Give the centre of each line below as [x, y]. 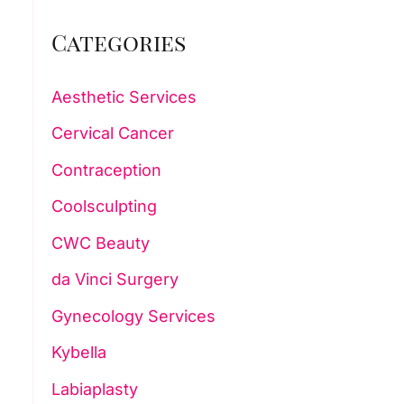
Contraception [106, 170]
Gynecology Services [133, 316]
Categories [118, 41]
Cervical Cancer [112, 133]
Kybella [78, 353]
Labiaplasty [94, 389]
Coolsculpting [104, 207]
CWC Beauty [100, 243]
